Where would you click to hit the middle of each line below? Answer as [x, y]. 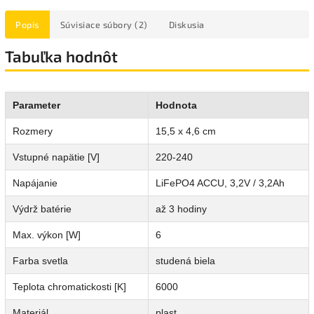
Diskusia [186, 24]
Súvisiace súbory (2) [104, 24]
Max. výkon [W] [47, 234]
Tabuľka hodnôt [61, 56]
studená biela [185, 260]
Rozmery [33, 131]
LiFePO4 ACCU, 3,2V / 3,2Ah [220, 183]
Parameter [36, 105]
